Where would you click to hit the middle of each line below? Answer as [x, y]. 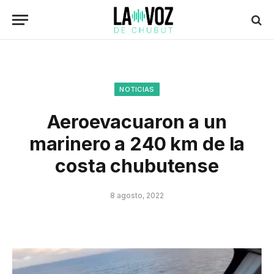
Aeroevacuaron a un [137, 122]
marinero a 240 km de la [137, 144]
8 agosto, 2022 [137, 195]
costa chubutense [137, 166]
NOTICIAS [137, 89]
